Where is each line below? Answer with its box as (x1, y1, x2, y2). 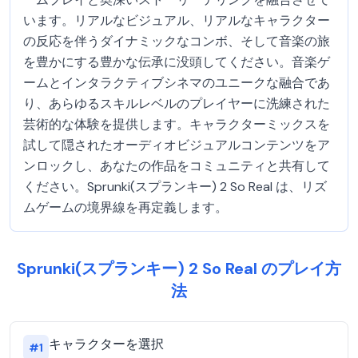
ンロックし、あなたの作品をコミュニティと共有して (23, 157, 330, 174)
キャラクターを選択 (49, 336, 164, 352)
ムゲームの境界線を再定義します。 (23, 199, 228, 216)
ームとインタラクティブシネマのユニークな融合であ (23, 74, 330, 91)
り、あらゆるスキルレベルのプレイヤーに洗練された (23, 95, 330, 112)
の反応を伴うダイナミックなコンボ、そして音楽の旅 (23, 33, 330, 50)
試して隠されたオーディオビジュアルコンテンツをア (23, 137, 330, 153)
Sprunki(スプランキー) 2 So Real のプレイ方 (17, 258, 341, 279)
